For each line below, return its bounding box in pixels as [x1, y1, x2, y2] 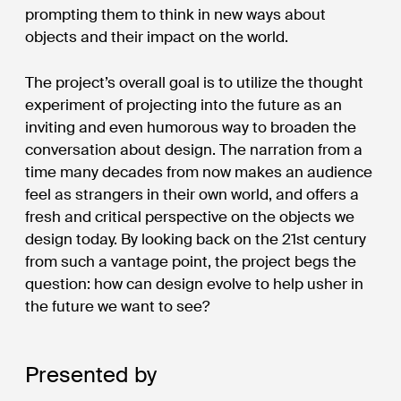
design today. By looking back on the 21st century [25, 228, 367, 249]
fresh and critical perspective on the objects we [25, 206, 355, 226]
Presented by [25, 361, 158, 389]
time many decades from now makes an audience [25, 161, 373, 182]
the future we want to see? [25, 295, 210, 316]
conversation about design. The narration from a [25, 139, 363, 159]
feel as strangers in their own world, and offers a [25, 183, 360, 204]
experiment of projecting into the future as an [25, 94, 343, 115]
